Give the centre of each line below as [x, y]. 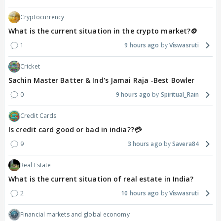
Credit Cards [38, 116]
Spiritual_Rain [180, 95]
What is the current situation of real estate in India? [101, 179]
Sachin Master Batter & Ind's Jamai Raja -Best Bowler [102, 80]
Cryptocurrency [42, 17]
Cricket [30, 67]
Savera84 [185, 144]
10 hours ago [140, 193]
